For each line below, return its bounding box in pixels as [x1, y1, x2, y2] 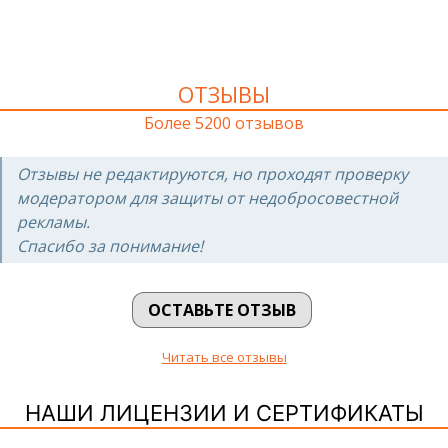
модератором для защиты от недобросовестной [17, 187, 398, 210]
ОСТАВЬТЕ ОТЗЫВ [147, 299, 296, 322]
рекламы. [17, 211, 90, 234]
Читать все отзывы [161, 348, 287, 367]
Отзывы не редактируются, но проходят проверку [17, 163, 408, 186]
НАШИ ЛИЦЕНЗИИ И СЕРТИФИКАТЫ [24, 400, 424, 427]
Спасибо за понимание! [17, 235, 203, 258]
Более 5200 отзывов [144, 112, 304, 135]
